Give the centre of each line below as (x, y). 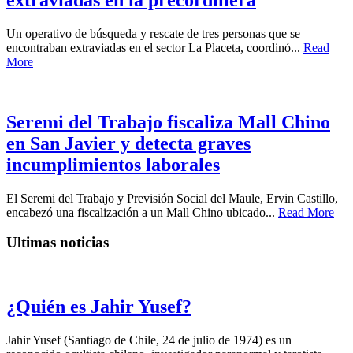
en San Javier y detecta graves (128, 143)
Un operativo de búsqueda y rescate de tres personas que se (153, 33)
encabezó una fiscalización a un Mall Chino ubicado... (142, 212)
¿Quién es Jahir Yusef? (99, 306)
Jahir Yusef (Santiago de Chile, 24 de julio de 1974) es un (149, 340)
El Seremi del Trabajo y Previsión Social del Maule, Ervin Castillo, (172, 198)
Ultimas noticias (58, 243)
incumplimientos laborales (113, 164)
